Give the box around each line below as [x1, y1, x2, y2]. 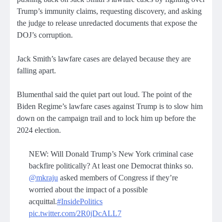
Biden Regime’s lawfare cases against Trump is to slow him [17, 102, 203, 111]
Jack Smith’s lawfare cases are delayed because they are [17, 54, 191, 63]
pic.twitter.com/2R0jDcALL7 [29, 209, 121, 218]
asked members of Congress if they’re [58, 173, 178, 182]
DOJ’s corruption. [17, 30, 73, 39]
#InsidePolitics [57, 197, 103, 206]
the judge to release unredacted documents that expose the [17, 18, 197, 27]
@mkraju [29, 173, 58, 182]
